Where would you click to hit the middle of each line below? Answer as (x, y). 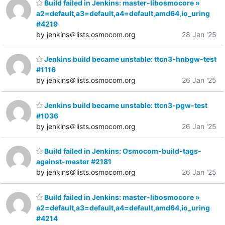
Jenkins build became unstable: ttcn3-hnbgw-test (130, 59)
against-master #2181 (74, 162)
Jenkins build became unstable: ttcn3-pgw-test (125, 105)
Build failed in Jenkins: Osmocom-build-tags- (122, 151)
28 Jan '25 (199, 34)
